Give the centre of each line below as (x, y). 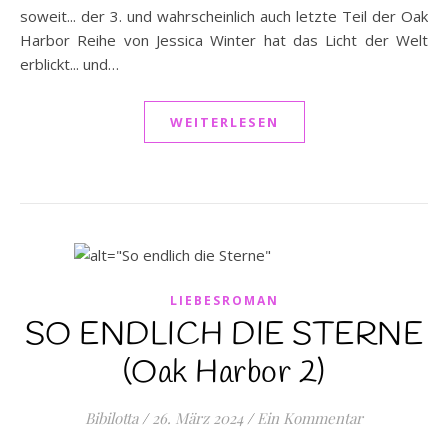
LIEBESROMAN (224, 300)
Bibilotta (111, 418)
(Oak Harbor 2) (224, 373)
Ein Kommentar (310, 418)
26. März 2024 (197, 418)
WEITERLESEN (224, 122)
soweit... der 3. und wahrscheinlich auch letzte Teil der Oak (224, 16)
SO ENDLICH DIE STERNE (224, 335)
